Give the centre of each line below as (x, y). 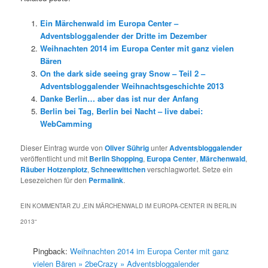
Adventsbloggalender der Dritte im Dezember (123, 35)
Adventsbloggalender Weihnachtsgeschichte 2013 (132, 86)
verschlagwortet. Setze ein (189, 169)
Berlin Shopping (116, 158)
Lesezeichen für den (55, 179)
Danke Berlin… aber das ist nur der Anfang (119, 98)
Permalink (106, 180)
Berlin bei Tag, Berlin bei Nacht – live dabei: (121, 111)
